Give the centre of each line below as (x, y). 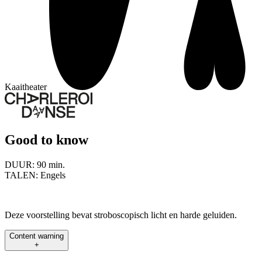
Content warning (37, 236)
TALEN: (23, 175)
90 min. (51, 164)
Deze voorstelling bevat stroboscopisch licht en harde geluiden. (121, 215)
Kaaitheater (26, 87)
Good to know (46, 139)
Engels (53, 175)
